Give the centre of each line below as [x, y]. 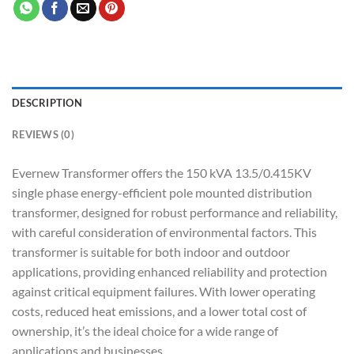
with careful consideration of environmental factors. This [164, 232]
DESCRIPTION [47, 103]
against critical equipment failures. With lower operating [164, 292]
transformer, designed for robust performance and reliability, [175, 213]
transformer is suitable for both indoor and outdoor [151, 252]
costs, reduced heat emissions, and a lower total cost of [159, 311]
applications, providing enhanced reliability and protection [169, 272]
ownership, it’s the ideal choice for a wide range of [145, 331]
